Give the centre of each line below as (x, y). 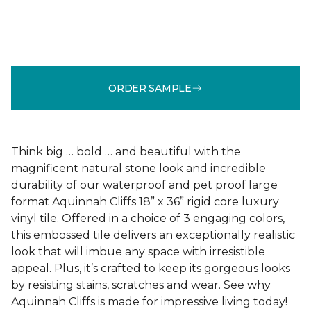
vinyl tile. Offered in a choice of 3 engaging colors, (148, 218)
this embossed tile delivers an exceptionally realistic (153, 235)
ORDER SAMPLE (150, 88)
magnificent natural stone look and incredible (138, 168)
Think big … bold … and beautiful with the (126, 152)
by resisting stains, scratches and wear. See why (141, 285)
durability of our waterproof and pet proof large (144, 185)
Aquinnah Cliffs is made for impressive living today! (149, 302)
